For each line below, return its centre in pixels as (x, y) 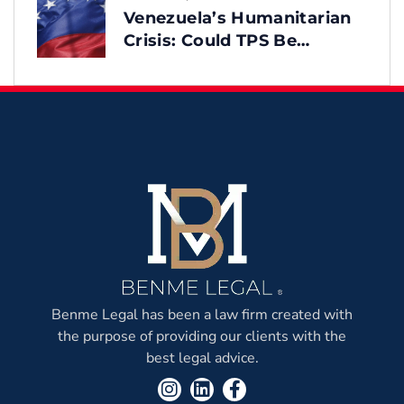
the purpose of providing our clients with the (202, 337)
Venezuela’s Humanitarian (238, 18)
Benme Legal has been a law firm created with (202, 315)
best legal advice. (202, 358)
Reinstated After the (213, 63)
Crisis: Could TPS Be (211, 40)
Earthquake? (179, 85)
